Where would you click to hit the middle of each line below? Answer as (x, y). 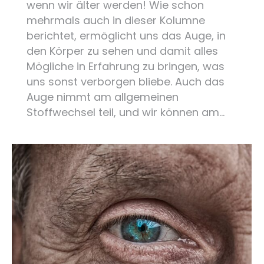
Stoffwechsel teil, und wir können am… (126, 112)
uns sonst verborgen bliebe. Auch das (126, 81)
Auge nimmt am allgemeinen (103, 97)
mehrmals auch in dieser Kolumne (116, 20)
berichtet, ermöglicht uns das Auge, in (126, 35)
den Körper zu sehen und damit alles (122, 51)
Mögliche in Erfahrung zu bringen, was (126, 66)
